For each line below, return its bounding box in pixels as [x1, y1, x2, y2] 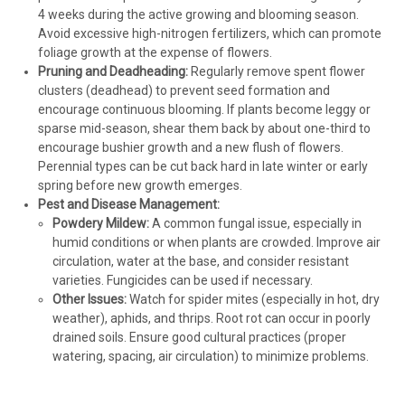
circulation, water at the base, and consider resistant [52, 254, 350, 269]
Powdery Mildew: [52, 216, 150, 231]
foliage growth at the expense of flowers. [37, 45, 272, 61]
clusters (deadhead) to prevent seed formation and [37, 83, 330, 99]
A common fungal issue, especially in [149, 216, 363, 231]
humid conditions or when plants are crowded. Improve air [52, 235, 381, 250]
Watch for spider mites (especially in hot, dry [127, 292, 381, 307]
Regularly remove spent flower [187, 64, 365, 80]
